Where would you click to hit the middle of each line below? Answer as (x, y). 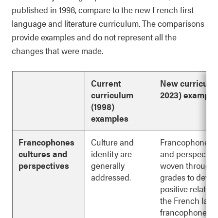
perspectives (44, 165)
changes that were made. (57, 50)
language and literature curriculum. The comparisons (108, 23)
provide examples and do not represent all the (94, 37)
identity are (111, 154)
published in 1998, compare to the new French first (103, 9)
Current (106, 83)
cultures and (43, 154)
